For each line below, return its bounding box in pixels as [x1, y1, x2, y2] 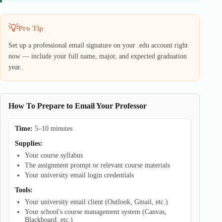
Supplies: [15, 140, 43, 147]
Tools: [15, 186, 33, 194]
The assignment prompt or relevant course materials [25, 162, 170, 169]
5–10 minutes [33, 125, 72, 132]
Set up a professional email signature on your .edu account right [8, 42, 188, 49]
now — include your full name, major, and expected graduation [8, 53, 187, 60]
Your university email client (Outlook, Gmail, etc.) [25, 198, 168, 206]
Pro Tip [18, 24, 43, 32]
